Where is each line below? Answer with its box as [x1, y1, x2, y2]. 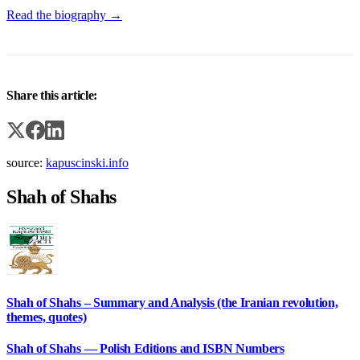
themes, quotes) [6, 309, 87, 324]
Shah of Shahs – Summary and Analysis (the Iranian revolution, [6, 295, 338, 309]
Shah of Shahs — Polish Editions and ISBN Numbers [6, 341, 284, 355]
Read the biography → [6, 8, 122, 22]
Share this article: [6, 88, 97, 103]
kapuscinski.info [46, 155, 129, 170]
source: [6, 155, 46, 170]
